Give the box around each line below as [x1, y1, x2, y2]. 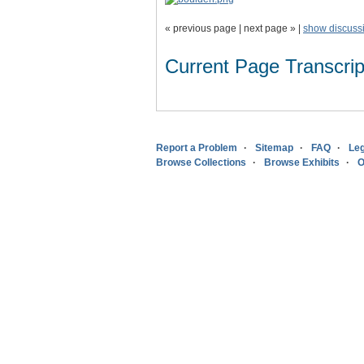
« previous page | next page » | [165, 23, 303, 34]
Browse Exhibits [264, 156, 340, 168]
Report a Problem [156, 141, 237, 154]
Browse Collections [156, 156, 246, 168]
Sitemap [255, 141, 293, 154]
